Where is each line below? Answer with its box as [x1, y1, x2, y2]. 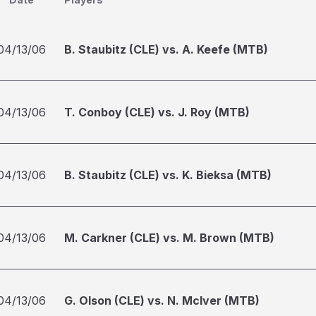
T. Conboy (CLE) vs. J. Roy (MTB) [64, 105, 250, 119]
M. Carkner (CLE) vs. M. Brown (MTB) [64, 231, 274, 245]
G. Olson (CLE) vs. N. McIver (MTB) [64, 293, 260, 308]
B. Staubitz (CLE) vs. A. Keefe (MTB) [64, 42, 268, 56]
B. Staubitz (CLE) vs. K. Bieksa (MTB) [64, 168, 272, 182]
